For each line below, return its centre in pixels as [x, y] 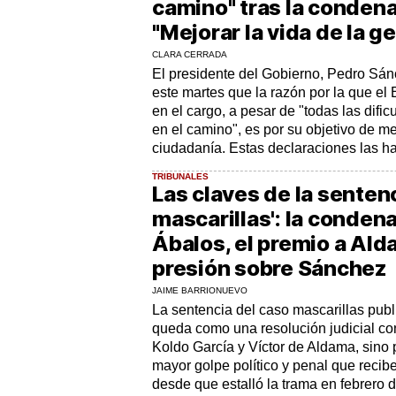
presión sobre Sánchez [270, 268]
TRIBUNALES [180, 176]
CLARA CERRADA [190, 54]
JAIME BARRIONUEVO [200, 290]
